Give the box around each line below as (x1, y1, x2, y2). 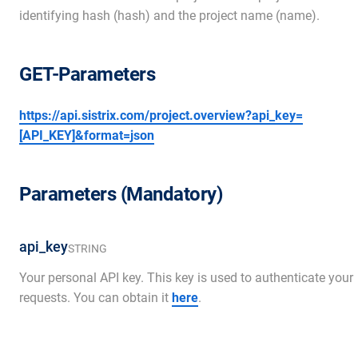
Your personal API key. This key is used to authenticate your (19, 270, 353, 285)
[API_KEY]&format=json (19, 128, 154, 143)
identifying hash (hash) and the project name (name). (19, 8, 320, 23)
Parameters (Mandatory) (19, 183, 222, 205)
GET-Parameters (19, 63, 155, 86)
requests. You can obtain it (19, 290, 172, 305)
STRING (68, 241, 107, 255)
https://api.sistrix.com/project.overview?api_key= (19, 108, 303, 123)
